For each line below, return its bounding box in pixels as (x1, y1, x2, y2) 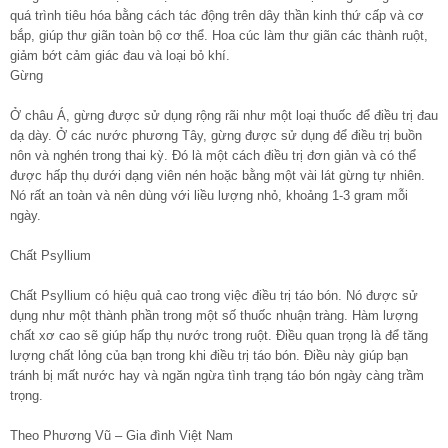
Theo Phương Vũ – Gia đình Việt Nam (10, 428, 233, 444)
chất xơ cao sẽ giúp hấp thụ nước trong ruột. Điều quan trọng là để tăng (10, 328, 428, 344)
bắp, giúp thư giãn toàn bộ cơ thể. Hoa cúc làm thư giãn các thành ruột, (10, 28, 428, 44)
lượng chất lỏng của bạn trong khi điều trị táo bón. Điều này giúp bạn (10, 348, 408, 364)
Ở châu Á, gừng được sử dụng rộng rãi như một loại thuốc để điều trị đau (10, 108, 438, 124)
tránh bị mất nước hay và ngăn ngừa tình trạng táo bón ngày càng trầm (10, 368, 424, 384)
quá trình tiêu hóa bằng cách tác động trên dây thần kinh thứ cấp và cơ (10, 8, 424, 24)
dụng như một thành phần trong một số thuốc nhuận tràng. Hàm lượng (10, 308, 418, 324)
